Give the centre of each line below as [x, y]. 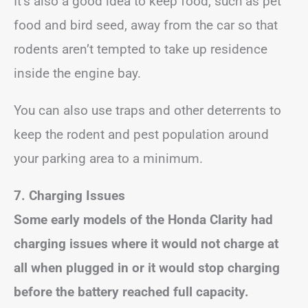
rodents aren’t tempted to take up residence [141, 49]
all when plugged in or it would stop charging [147, 267]
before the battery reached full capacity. [131, 291]
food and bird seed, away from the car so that [146, 25]
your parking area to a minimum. [108, 158]
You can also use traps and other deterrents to [147, 110]
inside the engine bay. [77, 73]
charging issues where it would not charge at [146, 243]
